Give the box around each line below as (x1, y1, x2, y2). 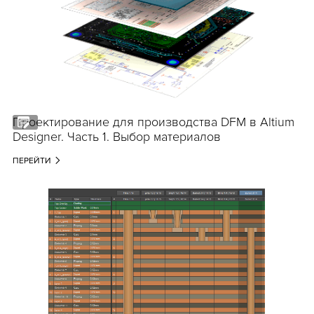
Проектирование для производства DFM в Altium (12, 114, 294, 130)
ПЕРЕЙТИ (12, 156, 51, 167)
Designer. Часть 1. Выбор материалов (12, 129, 221, 145)
